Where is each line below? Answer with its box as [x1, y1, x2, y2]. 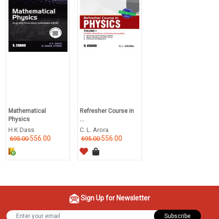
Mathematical [8, 107, 46, 114]
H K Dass [8, 126, 34, 133]
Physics [8, 115, 30, 123]
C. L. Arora [80, 126, 109, 133]
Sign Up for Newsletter [79, 194, 150, 202]
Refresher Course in [80, 107, 134, 114]
